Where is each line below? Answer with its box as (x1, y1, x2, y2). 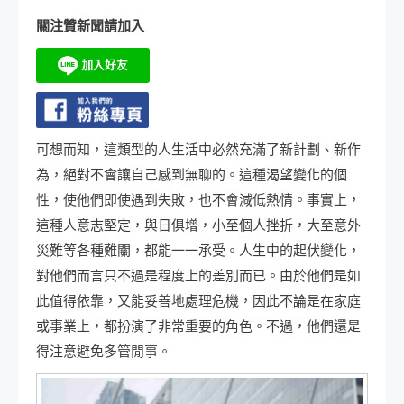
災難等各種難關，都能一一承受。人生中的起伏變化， (36, 242, 361, 259)
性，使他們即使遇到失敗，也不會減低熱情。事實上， (36, 191, 361, 208)
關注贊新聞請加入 (36, 17, 144, 34)
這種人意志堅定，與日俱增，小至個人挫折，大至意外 (36, 216, 361, 234)
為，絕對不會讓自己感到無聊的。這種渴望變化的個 (36, 166, 347, 183)
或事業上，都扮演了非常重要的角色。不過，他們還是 (36, 317, 361, 335)
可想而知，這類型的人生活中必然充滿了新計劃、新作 (36, 141, 361, 158)
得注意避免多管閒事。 (36, 343, 171, 360)
